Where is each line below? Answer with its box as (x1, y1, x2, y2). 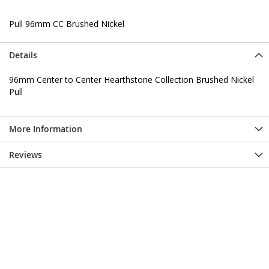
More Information (9, 122, 82, 134)
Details (9, 49, 37, 61)
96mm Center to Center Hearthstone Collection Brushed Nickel (9, 73, 254, 85)
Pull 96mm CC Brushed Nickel (9, 17, 124, 29)
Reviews (9, 148, 42, 160)
